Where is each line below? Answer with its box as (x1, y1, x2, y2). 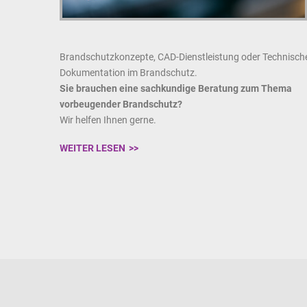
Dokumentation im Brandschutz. (60, 67, 197, 79)
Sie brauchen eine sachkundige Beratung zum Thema (60, 83, 292, 95)
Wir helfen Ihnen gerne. (60, 114, 156, 126)
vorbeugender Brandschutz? (60, 99, 182, 110)
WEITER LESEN (60, 143, 125, 154)
